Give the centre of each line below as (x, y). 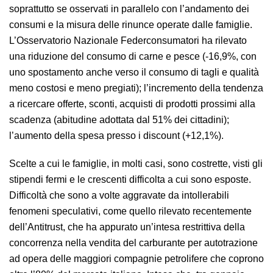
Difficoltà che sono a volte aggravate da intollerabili (119, 195)
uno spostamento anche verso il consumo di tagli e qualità (134, 72)
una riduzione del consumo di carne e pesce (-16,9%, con (133, 56)
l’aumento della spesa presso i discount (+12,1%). (116, 136)
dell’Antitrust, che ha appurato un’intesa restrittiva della (127, 227)
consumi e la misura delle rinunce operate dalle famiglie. (131, 25)
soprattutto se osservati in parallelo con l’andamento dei (129, 9)
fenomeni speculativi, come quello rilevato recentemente (130, 211)
